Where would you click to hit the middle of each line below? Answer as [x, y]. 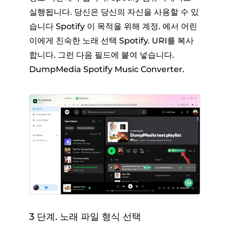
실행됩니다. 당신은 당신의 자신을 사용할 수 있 [114, 12]
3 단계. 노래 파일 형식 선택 [85, 217]
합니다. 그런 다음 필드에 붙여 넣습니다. [101, 55]
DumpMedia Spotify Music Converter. [107, 69]
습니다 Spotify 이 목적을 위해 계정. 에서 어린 [113, 26]
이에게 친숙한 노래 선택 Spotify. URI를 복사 [111, 40]
